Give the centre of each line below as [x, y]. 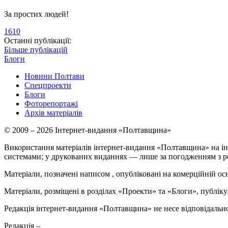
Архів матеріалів [53, 113]
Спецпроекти [48, 85]
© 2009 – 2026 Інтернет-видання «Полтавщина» [88, 130]
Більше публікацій [36, 50]
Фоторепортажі [51, 104]
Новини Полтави [54, 76]
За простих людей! [36, 14]
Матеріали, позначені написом [58, 174]
